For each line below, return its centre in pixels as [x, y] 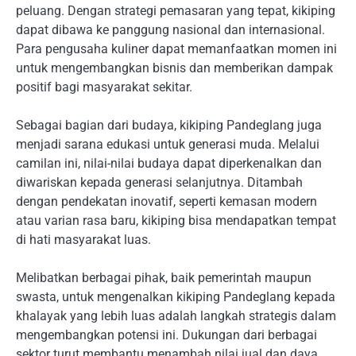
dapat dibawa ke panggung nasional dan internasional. [170, 30]
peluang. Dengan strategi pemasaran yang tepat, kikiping [176, 11]
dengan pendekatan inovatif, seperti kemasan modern [166, 202]
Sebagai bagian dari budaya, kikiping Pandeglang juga [169, 126]
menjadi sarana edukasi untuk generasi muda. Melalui [168, 145]
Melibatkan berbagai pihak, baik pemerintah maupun [164, 278]
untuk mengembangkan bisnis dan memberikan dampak [174, 68]
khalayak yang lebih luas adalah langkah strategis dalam [176, 316]
